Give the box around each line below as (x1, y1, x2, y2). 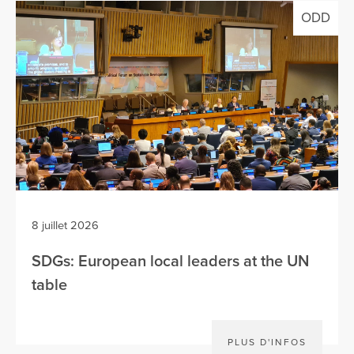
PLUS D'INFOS (228, 336, 307, 348)
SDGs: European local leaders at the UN (32, 251, 309, 271)
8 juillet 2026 (32, 218, 99, 232)
